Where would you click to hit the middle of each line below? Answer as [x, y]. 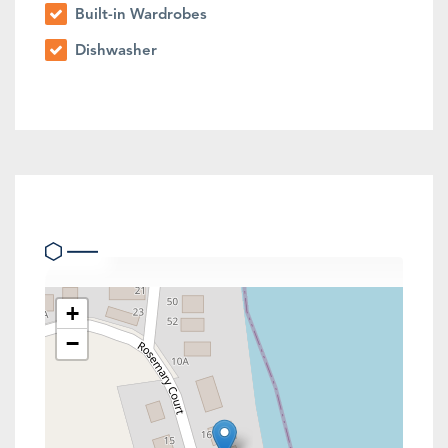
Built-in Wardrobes [139, 16]
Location [84, 216]
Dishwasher [114, 52]
